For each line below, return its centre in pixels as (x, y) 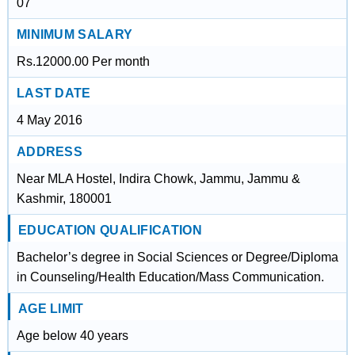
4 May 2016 (49, 120)
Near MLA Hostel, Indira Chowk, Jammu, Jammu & (158, 179)
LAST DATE (53, 93)
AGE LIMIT (51, 309)
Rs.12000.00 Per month (83, 61)
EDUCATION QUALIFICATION (110, 230)
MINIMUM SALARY (74, 34)
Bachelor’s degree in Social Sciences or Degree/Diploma (177, 257)
